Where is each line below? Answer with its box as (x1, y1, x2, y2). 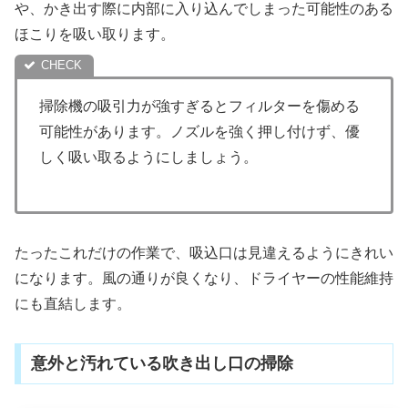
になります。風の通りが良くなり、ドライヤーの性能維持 (15, 270, 393, 286)
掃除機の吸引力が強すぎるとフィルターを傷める (39, 98, 360, 115)
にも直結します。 (15, 295, 131, 311)
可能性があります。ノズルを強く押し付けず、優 (39, 124, 360, 140)
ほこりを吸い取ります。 (15, 26, 175, 43)
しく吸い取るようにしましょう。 (39, 149, 258, 166)
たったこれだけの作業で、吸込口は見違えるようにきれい (15, 244, 393, 260)
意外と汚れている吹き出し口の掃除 (30, 354, 293, 373)
